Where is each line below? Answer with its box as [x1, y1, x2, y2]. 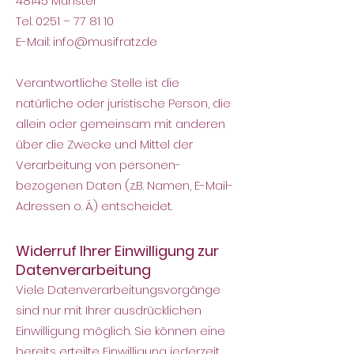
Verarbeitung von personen [16, 156, 175, 173]
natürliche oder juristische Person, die [16, 95, 231, 111]
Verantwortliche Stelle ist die [16, 74, 179, 91]
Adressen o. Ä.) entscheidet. [16, 198, 172, 214]
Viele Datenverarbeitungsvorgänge [16, 281, 220, 298]
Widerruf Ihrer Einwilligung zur [16, 241, 219, 261]
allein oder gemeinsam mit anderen [16, 115, 225, 132]
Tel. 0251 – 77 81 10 [16, 13, 114, 29]
